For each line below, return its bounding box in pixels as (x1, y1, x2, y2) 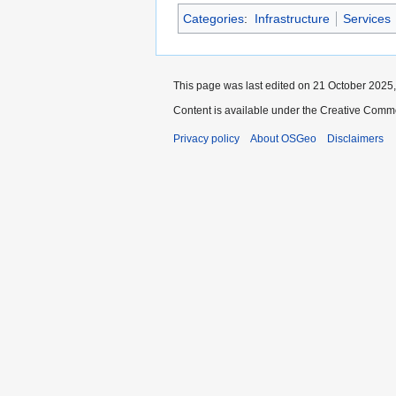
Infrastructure (254, 11, 330, 26)
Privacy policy (173, 132, 240, 145)
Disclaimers (327, 132, 384, 145)
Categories (183, 11, 244, 26)
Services (342, 11, 391, 26)
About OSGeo (250, 132, 316, 145)
